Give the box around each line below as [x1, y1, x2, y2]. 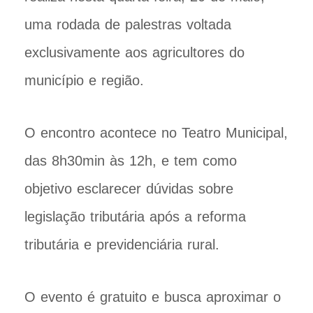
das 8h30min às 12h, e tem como [24, 152, 237, 168]
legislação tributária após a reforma [24, 208, 246, 224]
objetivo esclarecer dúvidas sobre [24, 180, 233, 196]
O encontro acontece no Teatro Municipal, [24, 124, 288, 140]
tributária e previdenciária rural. [24, 236, 219, 252]
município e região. [24, 72, 144, 88]
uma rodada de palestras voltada [24, 16, 231, 32]
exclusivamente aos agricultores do [24, 44, 245, 60]
